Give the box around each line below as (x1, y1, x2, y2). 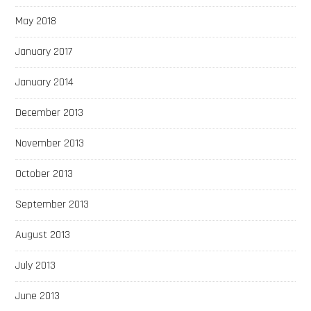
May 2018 (15, 13, 57, 28)
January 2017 (15, 44, 73, 59)
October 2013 (15, 166, 74, 181)
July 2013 (15, 258, 56, 273)
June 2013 (15, 288, 60, 303)
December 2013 (15, 105, 84, 120)
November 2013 (15, 135, 85, 151)
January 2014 (15, 74, 74, 90)
